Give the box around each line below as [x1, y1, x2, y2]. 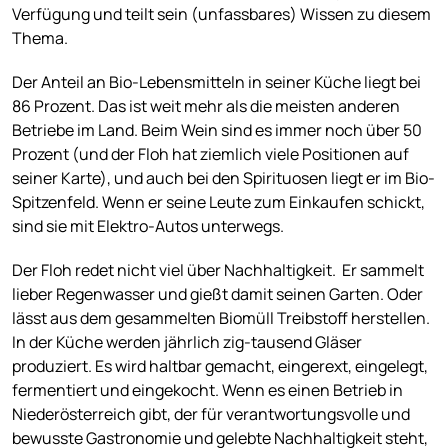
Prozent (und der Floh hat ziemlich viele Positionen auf [12, 142, 409, 165]
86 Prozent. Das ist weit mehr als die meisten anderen [12, 94, 400, 117]
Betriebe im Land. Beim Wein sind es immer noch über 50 [12, 118, 422, 141]
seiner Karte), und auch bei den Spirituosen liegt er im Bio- [12, 166, 435, 189]
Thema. [12, 26, 71, 49]
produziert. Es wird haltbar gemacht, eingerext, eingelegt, [12, 354, 428, 377]
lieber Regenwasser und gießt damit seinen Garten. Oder [12, 282, 423, 305]
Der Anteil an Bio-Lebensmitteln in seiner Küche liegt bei [12, 70, 421, 93]
